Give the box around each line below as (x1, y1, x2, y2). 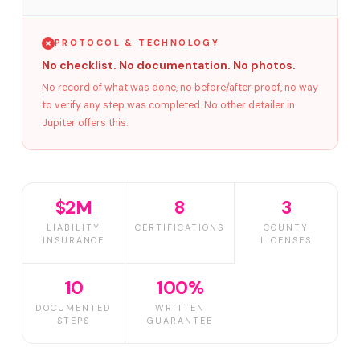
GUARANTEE (147, 315, 213, 326)
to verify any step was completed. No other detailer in (41, 99, 295, 112)
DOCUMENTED (35, 302, 112, 313)
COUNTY (264, 222, 309, 233)
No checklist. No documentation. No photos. (41, 58, 296, 72)
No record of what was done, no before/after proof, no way (41, 81, 318, 94)
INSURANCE (42, 235, 105, 246)
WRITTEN (154, 302, 206, 313)
